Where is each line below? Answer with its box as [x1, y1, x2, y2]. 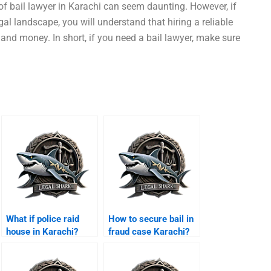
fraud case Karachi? [108, 226, 190, 238]
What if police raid [6, 214, 80, 225]
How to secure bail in [108, 214, 194, 225]
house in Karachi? [6, 226, 79, 238]
